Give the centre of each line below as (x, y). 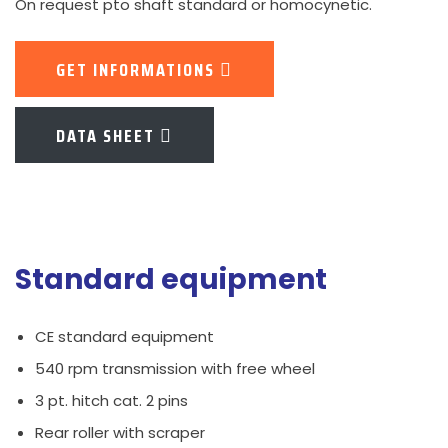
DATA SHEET (108, 136)
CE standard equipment (124, 337)
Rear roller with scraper (120, 433)
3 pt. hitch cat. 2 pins (111, 401)
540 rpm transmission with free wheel (175, 369)
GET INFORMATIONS (138, 70)
